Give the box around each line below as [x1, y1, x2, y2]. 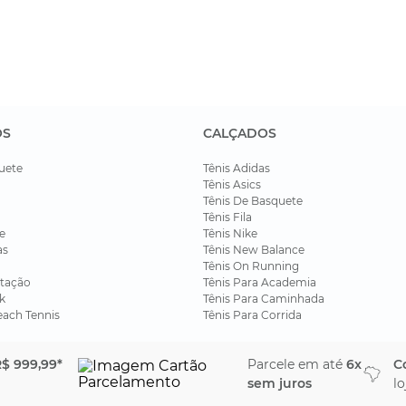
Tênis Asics [203, 178, 261, 191]
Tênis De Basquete [203, 194, 303, 208]
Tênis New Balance [203, 243, 304, 256]
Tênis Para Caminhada [203, 292, 324, 305]
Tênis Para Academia [203, 275, 316, 289]
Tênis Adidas [203, 161, 270, 175]
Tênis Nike [203, 227, 257, 240]
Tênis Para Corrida [203, 308, 302, 322]
